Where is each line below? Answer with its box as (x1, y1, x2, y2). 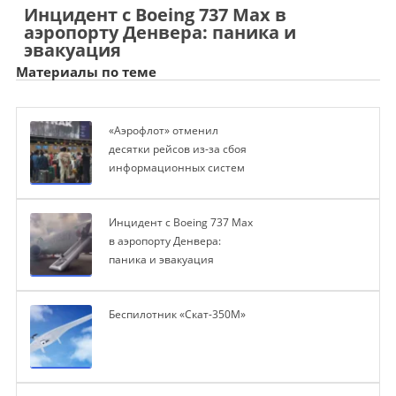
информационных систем (108, 160, 245, 176)
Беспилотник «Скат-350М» (108, 307, 246, 323)
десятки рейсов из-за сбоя (108, 141, 247, 157)
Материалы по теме (15, 63, 156, 81)
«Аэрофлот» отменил (108, 123, 218, 139)
